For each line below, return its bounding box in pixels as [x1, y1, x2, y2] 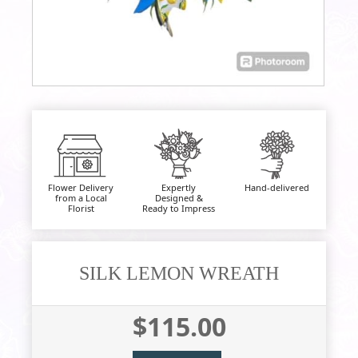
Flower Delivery [48, 181, 114, 193]
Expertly [161, 181, 197, 193]
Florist [67, 201, 94, 214]
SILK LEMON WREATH [79, 262, 279, 284]
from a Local [54, 191, 107, 204]
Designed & [154, 191, 203, 204]
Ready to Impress [142, 201, 216, 214]
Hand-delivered [245, 181, 310, 193]
